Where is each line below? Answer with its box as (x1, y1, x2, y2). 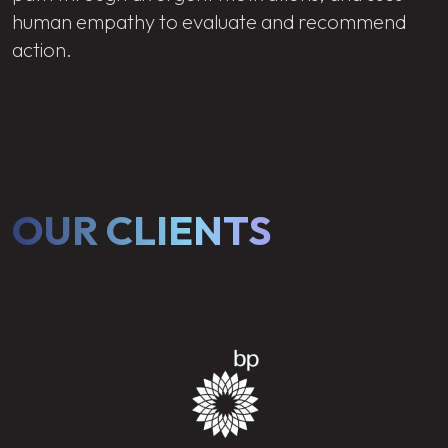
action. (12, 36, 72, 62)
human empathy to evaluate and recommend (12, 8, 406, 34)
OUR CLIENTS (12, 204, 272, 255)
